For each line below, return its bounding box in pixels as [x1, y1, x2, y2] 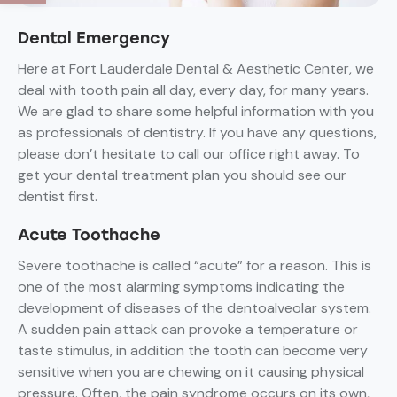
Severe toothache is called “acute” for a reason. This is [18, 256, 371, 276]
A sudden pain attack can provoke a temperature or [18, 320, 358, 339]
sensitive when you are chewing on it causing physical [18, 362, 364, 382]
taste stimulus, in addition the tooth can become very [18, 341, 368, 361]
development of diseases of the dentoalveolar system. [18, 299, 371, 318]
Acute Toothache [18, 225, 160, 245]
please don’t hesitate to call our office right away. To [18, 144, 360, 164]
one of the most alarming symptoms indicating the [18, 277, 345, 297]
